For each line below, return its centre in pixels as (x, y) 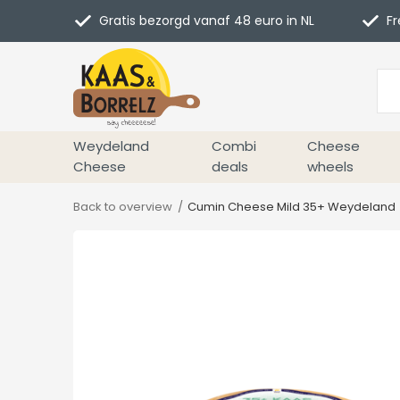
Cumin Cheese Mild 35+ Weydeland (292, 207)
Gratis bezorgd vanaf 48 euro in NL (205, 21)
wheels (331, 167)
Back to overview (123, 207)
